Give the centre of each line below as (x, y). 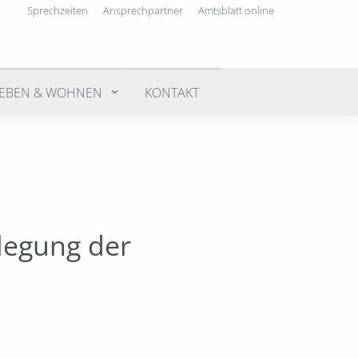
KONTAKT (172, 92)
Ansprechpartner (143, 10)
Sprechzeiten (57, 10)
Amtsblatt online (237, 10)
